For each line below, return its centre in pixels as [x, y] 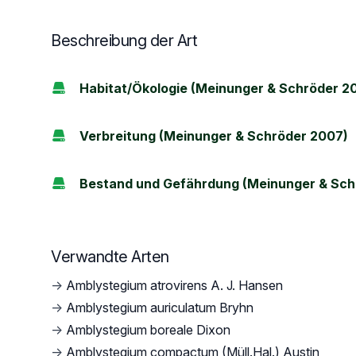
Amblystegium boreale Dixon [148, 330]
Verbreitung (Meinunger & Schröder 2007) [214, 136]
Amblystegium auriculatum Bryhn [160, 308]
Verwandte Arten [110, 257]
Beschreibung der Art [124, 41]
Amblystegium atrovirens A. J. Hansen [174, 285]
